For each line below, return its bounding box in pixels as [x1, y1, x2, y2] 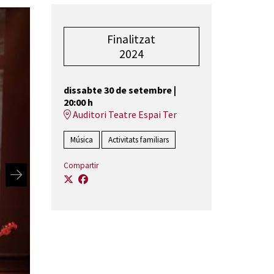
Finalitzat [107, 32, 156, 47]
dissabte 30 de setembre [63, 84, 172, 97]
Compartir [63, 160, 98, 171]
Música [70, 135, 93, 146]
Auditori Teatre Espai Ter [70, 108, 177, 121]
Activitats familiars [108, 135, 169, 146]
